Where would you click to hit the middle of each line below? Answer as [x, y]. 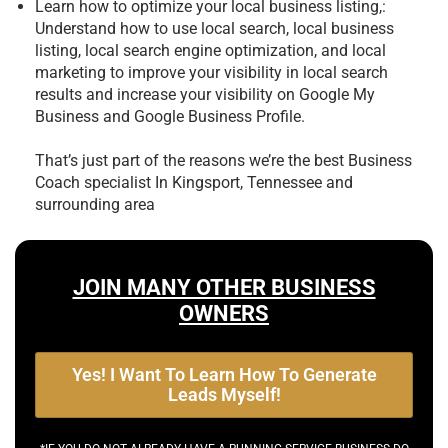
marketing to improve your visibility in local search [211, 72]
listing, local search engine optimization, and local [210, 50]
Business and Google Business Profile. [170, 116]
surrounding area [95, 204]
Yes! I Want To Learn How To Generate [224, 374]
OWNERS [224, 313]
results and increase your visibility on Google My [205, 94]
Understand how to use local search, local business [214, 28]
